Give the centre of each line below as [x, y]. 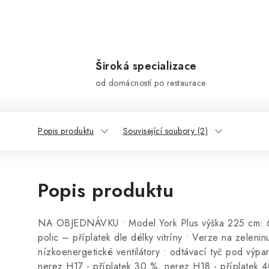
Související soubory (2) [165, 131]
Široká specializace [146, 66]
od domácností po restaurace [151, 83]
